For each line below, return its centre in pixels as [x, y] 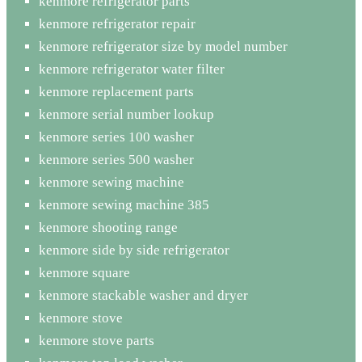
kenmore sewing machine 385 [124, 204]
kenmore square [84, 272]
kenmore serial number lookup [126, 114]
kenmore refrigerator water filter [132, 69]
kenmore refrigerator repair [117, 23]
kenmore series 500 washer [116, 159]
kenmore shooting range [108, 227]
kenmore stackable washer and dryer [143, 295]
